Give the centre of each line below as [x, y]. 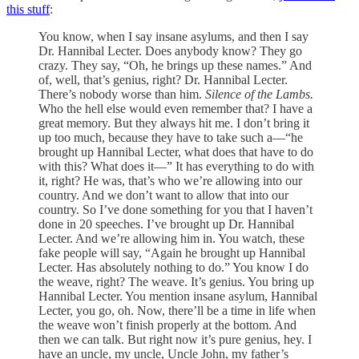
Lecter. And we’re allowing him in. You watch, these [171, 238]
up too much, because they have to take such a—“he [171, 137]
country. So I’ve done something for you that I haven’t [175, 209]
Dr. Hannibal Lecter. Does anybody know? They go [170, 50]
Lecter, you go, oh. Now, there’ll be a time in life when [177, 310]
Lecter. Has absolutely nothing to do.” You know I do [173, 267]
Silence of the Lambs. [259, 94]
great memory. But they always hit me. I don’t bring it [174, 123]
